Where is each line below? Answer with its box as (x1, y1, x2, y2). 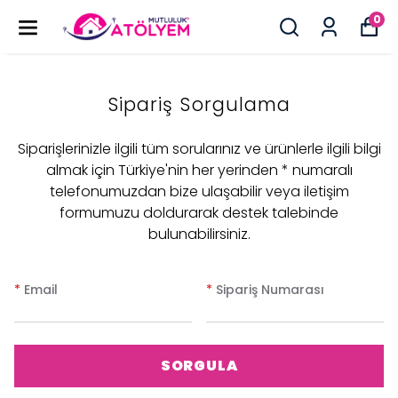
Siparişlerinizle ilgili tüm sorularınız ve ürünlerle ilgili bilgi (17, 139, 381, 159)
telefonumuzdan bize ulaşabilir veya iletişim (49, 181, 349, 202)
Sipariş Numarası (216, 281, 324, 298)
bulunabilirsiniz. (147, 224, 251, 244)
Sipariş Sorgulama (107, 92, 291, 117)
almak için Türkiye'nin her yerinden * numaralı (45, 160, 353, 180)
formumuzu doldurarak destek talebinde (60, 203, 338, 223)
